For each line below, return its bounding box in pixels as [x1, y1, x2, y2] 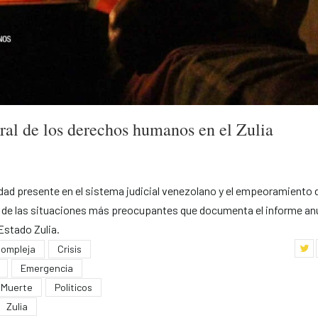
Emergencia [21, 261, 73, 274]
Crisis [57, 242, 82, 255]
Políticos [55, 280, 92, 293]
